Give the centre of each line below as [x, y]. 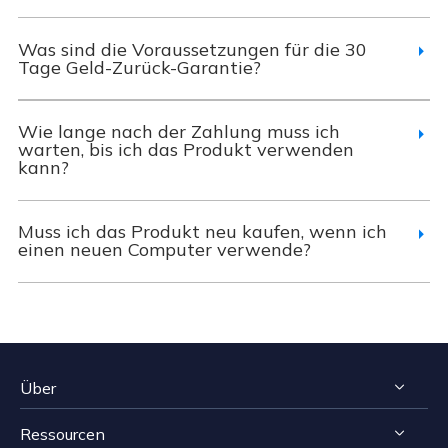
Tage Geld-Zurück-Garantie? [139, 67]
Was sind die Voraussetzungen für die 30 [192, 49]
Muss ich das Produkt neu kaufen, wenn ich [202, 232]
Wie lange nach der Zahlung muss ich [178, 131]
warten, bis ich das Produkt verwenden [185, 149]
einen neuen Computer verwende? [164, 250]
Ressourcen [62, 433]
